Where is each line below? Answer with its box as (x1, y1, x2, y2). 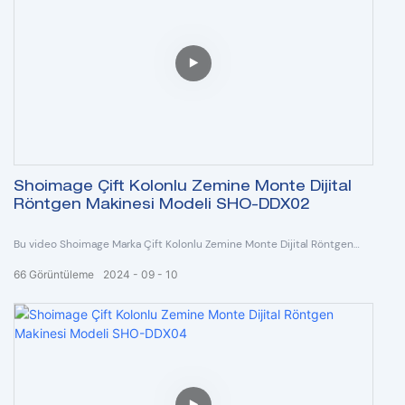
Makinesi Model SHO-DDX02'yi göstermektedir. (14, 255, 249, 269)
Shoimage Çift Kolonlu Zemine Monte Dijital (14, 180, 352, 195)
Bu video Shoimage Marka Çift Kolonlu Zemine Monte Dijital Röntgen (14, 237, 353, 251)
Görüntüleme (29, 268, 94, 281)
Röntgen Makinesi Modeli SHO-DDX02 (14, 198, 310, 213)
